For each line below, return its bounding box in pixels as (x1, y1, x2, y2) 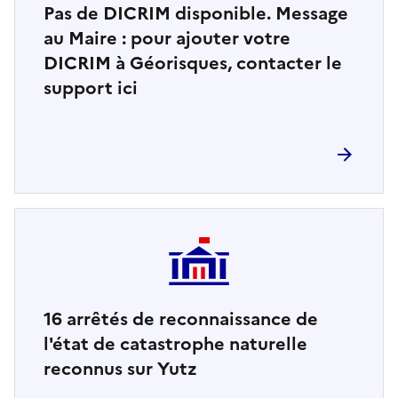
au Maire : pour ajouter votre (44, 24, 291, 52)
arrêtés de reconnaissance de (62, 305, 318, 332)
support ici (44, 74, 138, 101)
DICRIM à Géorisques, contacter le (44, 49, 342, 76)
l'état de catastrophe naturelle (44, 330, 307, 357)
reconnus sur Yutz (44, 354, 197, 382)
